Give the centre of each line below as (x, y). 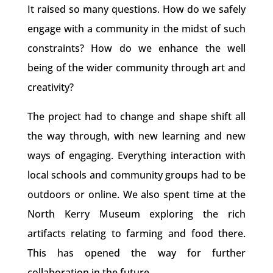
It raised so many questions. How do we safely (136, 9)
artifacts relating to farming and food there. (136, 233)
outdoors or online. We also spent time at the (136, 194)
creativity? (50, 87)
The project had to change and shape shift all (136, 116)
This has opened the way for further (136, 253)
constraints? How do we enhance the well (136, 48)
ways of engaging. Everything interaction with (136, 155)
